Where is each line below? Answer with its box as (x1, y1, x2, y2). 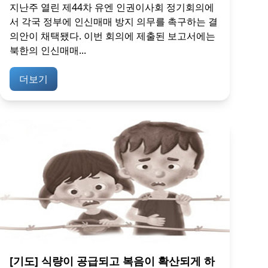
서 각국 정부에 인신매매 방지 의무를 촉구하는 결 (10, 15, 218, 29)
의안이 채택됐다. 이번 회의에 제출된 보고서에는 (10, 29, 215, 43)
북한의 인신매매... (10, 44, 86, 57)
